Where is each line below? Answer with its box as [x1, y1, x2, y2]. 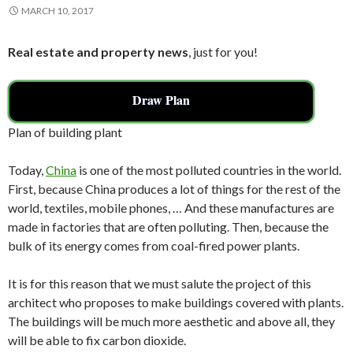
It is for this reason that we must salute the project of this [8, 275, 311, 291]
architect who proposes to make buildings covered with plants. [8, 294, 344, 310]
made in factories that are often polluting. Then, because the [8, 218, 329, 234]
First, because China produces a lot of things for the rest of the [8, 180, 340, 196]
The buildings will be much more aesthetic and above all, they [8, 313, 335, 329]
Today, [8, 162, 46, 177]
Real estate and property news [8, 43, 188, 59]
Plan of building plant [8, 124, 122, 139]
